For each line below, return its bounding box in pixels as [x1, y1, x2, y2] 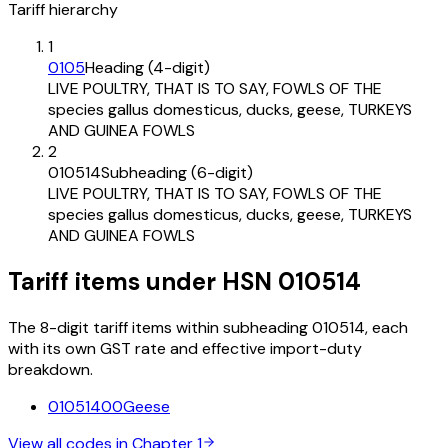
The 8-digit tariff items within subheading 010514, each [8, 317, 408, 339]
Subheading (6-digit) [101, 162, 253, 184]
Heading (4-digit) [85, 57, 210, 79]
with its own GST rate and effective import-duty [8, 338, 362, 360]
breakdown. [8, 359, 93, 381]
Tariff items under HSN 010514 [8, 266, 361, 298]
